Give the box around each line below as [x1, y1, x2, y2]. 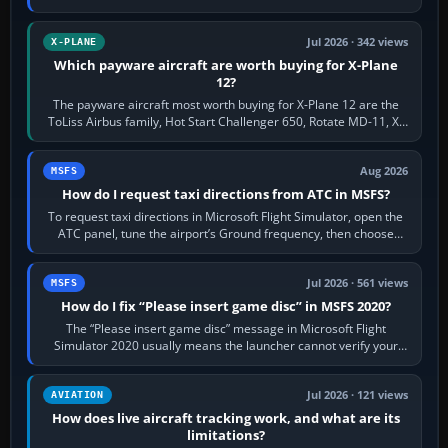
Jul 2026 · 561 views [307, 275, 409, 290]
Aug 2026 [360, 163, 409, 178]
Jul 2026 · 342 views [307, 34, 409, 49]
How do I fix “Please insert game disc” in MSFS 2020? [60, 296, 391, 315]
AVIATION [51, 388, 104, 400]
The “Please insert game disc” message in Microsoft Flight [65, 319, 386, 337]
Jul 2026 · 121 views [307, 387, 409, 402]
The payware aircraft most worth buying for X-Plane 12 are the [52, 95, 399, 113]
